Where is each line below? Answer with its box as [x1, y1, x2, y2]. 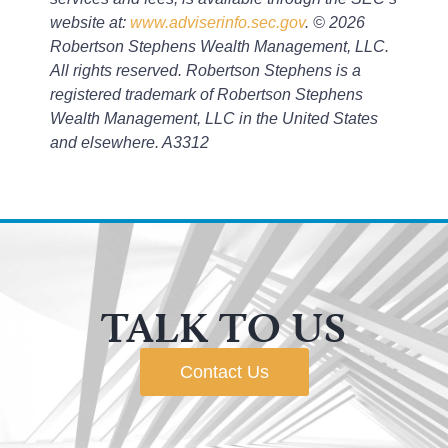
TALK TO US [101, 302, 347, 353]
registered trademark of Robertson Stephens [50, 86, 363, 103]
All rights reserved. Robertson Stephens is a [50, 62, 361, 79]
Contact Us [179, 362, 269, 383]
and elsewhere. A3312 [50, 134, 209, 151]
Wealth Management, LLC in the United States [50, 110, 378, 127]
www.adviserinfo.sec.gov [130, 14, 305, 31]
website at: [50, 14, 130, 31]
